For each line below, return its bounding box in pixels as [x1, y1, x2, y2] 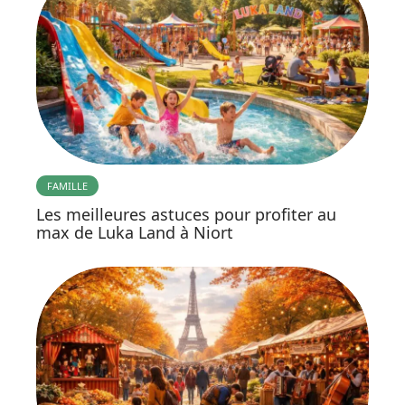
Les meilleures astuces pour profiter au [36, 203, 336, 226]
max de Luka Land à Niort [36, 221, 233, 244]
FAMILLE [47, 179, 88, 193]
